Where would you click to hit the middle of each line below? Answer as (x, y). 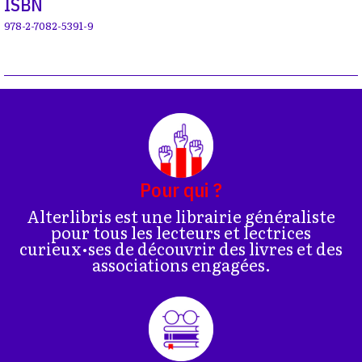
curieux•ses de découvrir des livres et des (181, 248)
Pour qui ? (181, 189)
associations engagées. (181, 264)
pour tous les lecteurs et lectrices (181, 232)
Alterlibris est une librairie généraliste (181, 216)
